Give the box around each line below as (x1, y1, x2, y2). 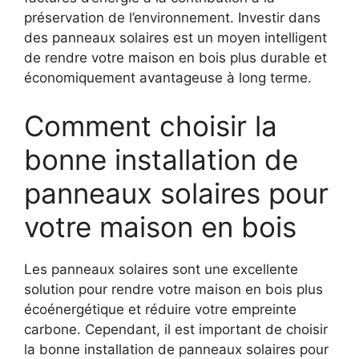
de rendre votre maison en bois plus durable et (24, 50, 327, 67)
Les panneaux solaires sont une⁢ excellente (24, 260, 298, 277)
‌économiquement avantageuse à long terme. (24, 70, 312, 87)
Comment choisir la (24, 108, 277, 143)
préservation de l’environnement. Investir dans (24, 10, 321, 26)
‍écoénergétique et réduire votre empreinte (24, 301, 296, 317)
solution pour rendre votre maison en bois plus (24, 280, 323, 297)
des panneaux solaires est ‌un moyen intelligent (24, 30, 327, 46)
